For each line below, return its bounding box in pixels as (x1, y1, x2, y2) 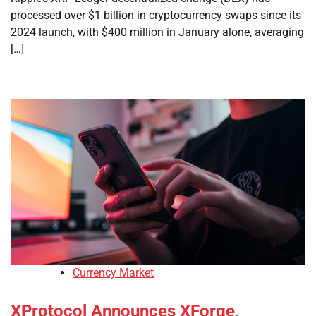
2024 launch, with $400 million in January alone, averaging (11, 25, 304, 39)
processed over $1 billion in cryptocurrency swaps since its (11, 8, 301, 22)
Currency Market (73, 266, 154, 280)
